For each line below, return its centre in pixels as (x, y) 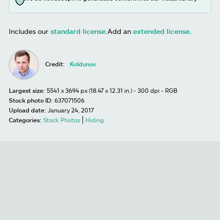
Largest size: (27, 91)
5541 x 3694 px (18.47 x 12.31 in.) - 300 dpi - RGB (112, 91)
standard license (78, 31)
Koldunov (83, 64)
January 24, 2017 (71, 110)
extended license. (162, 31)
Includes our (30, 31)
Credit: (55, 64)
